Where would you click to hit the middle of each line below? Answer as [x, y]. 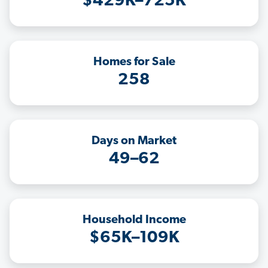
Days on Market [134, 141]
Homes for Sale [134, 63]
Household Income [134, 220]
